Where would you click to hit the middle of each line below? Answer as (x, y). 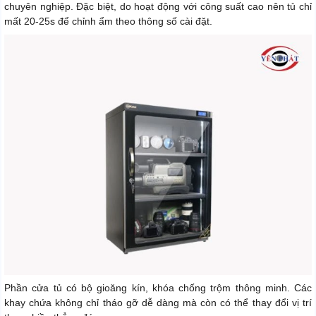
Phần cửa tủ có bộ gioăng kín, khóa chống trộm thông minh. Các (158, 287)
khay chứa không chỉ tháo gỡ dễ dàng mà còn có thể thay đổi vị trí (158, 302)
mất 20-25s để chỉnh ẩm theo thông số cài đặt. (108, 22)
